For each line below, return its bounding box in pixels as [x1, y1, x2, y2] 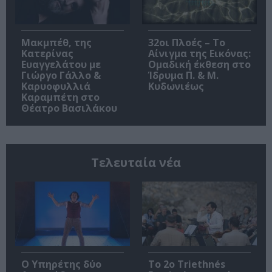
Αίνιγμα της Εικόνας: [148, 46, 251, 60]
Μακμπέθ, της [21, 35, 92, 49]
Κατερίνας [21, 46, 73, 60]
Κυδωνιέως [148, 79, 204, 93]
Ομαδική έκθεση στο [148, 57, 251, 71]
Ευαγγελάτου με [21, 57, 101, 71]
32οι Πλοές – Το [148, 35, 225, 49]
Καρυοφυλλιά [21, 79, 90, 93]
